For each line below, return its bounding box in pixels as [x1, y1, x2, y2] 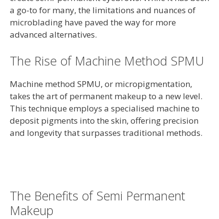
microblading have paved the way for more [10, 17, 176, 28]
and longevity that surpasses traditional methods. [10, 127, 202, 138]
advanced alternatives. [10, 29, 97, 40]
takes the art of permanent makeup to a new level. [10, 90, 202, 102]
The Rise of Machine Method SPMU [10, 52, 204, 69]
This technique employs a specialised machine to [10, 102, 199, 114]
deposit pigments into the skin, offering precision [10, 114, 198, 126]
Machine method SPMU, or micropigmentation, [10, 78, 192, 89]
